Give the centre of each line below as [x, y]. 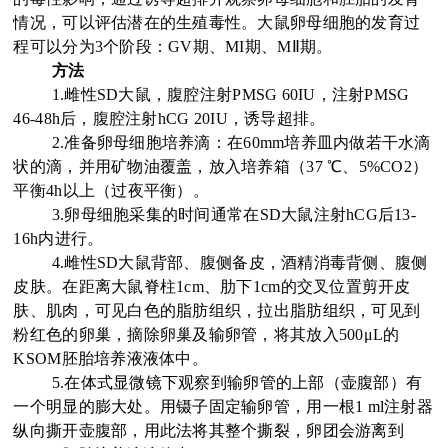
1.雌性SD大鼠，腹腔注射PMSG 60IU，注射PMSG [230, 94]
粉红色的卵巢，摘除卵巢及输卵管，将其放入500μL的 [206, 334]
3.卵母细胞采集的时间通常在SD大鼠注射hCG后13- [234, 214]
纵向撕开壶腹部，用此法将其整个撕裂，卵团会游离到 [208, 430]
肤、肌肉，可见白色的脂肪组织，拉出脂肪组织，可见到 [217, 310]
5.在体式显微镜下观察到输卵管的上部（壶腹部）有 [237, 382]
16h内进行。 [58, 238]
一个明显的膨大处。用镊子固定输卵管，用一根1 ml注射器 [223, 406]
